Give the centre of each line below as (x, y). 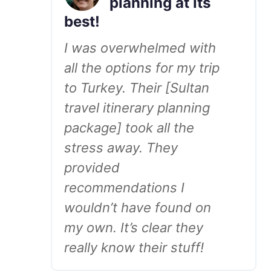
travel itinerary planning (137, 108)
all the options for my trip (142, 68)
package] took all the (129, 128)
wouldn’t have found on (138, 207)
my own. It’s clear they (134, 227)
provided (92, 168)
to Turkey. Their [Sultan (137, 88)
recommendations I (124, 188)
